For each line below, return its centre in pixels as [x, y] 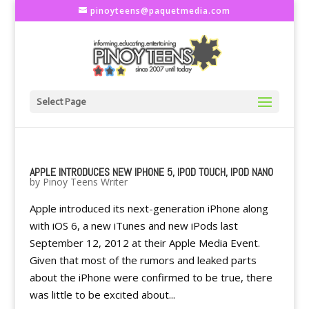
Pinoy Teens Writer [85, 182]
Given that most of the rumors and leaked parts [143, 260]
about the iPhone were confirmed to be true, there [151, 277]
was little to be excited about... [102, 295]
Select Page [61, 102]
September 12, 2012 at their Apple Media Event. [144, 243]
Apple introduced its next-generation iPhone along [149, 208]
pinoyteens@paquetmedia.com [160, 11]
